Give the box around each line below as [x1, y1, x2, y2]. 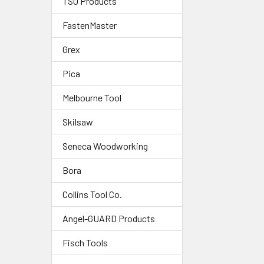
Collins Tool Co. [62, 189, 122, 200]
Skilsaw [62, 116, 93, 128]
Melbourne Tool [62, 92, 121, 104]
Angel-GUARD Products [62, 213, 155, 225]
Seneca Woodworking [62, 140, 148, 152]
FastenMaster [62, 19, 117, 31]
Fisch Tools [62, 237, 108, 249]
